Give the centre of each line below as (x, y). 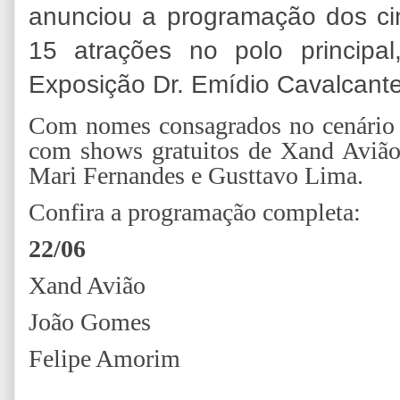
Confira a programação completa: (198, 212)
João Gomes (90, 322)
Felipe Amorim (104, 359)
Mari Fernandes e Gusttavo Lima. (196, 176)
